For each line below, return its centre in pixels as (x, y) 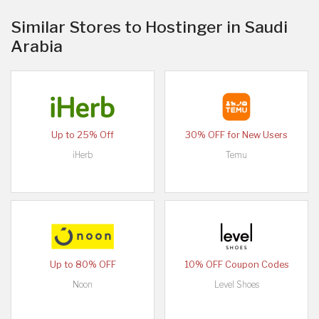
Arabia (37, 46)
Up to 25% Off (83, 135)
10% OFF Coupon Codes (236, 264)
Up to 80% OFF (83, 264)
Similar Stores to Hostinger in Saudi (149, 27)
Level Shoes (236, 284)
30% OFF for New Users (236, 135)
